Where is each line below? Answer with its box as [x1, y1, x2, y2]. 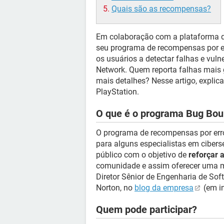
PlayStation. [96, 87, 139, 96]
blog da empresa [134, 183, 193, 192]
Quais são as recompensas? [111, 4, 211, 13]
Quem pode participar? [96, 203, 197, 215]
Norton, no [96, 183, 134, 192]
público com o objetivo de [96, 150, 188, 159]
